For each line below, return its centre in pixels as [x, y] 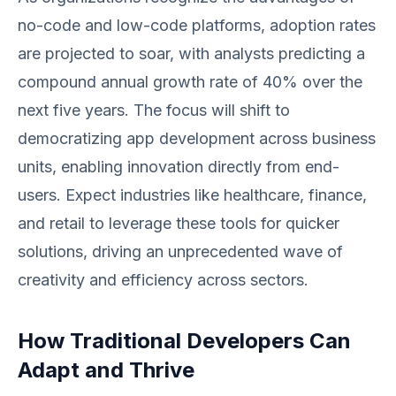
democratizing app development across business [197, 138]
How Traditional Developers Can [184, 341]
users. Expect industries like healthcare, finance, [192, 195]
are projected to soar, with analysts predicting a [191, 53]
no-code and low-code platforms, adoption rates [197, 25]
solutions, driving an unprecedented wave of [180, 251]
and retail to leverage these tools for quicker [179, 223]
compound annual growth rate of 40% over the [190, 82]
